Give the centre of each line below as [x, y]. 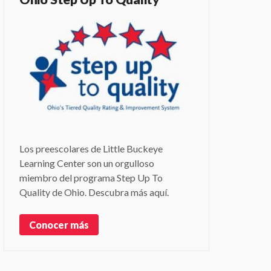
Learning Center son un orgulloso [87, 163]
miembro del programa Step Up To [91, 178]
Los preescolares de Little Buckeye [91, 149]
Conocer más [59, 224]
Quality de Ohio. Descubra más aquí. [94, 192]
